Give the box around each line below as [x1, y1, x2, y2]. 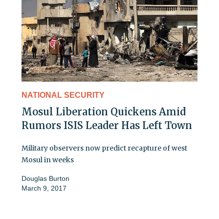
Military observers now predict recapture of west [22, 144, 187, 153]
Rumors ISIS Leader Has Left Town [22, 119, 192, 132]
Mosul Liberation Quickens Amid [22, 106, 186, 118]
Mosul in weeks [22, 155, 74, 165]
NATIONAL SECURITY [22, 91, 105, 100]
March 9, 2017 [22, 184, 66, 193]
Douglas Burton [22, 175, 69, 183]
